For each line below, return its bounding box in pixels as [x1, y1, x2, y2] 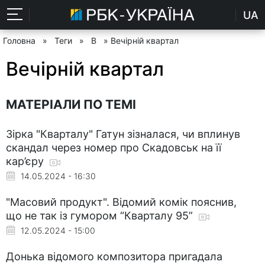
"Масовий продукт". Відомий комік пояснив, [6, 195, 237, 208]
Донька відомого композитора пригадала [6, 250, 222, 263]
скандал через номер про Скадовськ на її [6, 141, 221, 154]
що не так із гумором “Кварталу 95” [6, 209, 196, 222]
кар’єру [6, 154, 47, 167]
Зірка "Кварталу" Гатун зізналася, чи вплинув [6, 127, 240, 140]
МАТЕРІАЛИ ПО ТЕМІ [6, 96, 136, 112]
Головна [3, 35, 35, 46]
